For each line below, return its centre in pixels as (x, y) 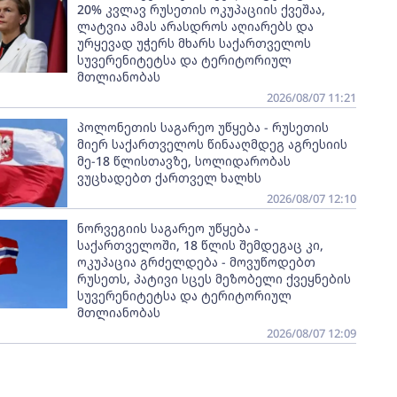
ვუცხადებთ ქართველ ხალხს (169, 178)
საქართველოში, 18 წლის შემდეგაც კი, (200, 245)
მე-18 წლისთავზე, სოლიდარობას (183, 161)
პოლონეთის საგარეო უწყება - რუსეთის (202, 127)
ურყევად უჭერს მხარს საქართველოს (194, 43)
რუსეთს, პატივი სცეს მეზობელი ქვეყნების (214, 279)
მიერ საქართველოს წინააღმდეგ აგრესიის (212, 144)
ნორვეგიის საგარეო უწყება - (167, 228)
